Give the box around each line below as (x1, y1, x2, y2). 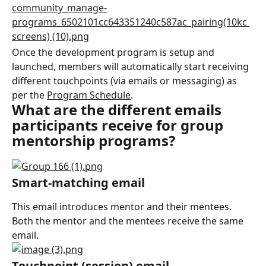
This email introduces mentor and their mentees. (12, 199, 234, 213)
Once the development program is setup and (12, 46, 217, 59)
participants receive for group (12, 115, 227, 135)
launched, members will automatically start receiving (12, 60, 251, 74)
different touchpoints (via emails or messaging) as (12, 74, 239, 88)
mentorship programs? (12, 131, 175, 151)
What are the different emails (12, 100, 225, 120)
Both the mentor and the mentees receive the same (12, 214, 246, 227)
